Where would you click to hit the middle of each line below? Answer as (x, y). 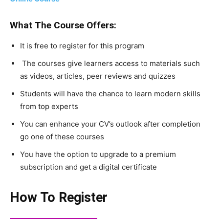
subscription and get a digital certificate (89, 167)
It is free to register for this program (82, 46)
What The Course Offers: (63, 25)
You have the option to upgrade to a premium (98, 154)
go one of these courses (62, 137)
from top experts (49, 107)
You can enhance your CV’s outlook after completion (110, 124)
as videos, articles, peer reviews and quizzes (98, 76)
